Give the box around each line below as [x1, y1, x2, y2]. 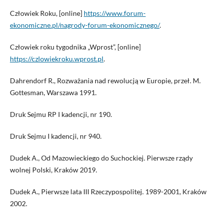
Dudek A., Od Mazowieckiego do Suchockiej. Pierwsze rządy [9, 153, 193, 162]
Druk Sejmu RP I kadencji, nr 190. [9, 110, 112, 118]
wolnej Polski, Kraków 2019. [9, 165, 97, 174]
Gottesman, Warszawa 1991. [9, 88, 97, 97]
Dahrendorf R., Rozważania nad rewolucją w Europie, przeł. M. [9, 76, 201, 85]
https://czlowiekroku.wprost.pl [9, 54, 104, 63]
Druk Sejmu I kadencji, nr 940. [9, 131, 102, 140]
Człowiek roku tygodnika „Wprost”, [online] [9, 42, 141, 51]
